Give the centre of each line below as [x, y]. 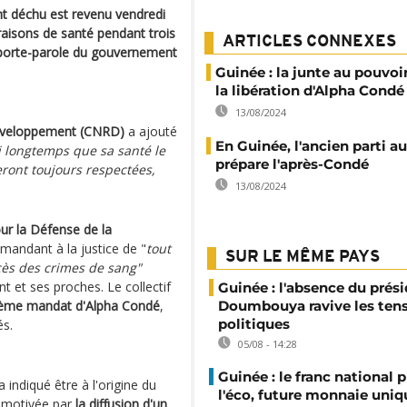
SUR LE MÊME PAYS [303, 257]
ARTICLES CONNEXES [309, 42]
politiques [254, 323]
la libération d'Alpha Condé [310, 90]
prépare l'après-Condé [292, 164]
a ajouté [151, 131]
